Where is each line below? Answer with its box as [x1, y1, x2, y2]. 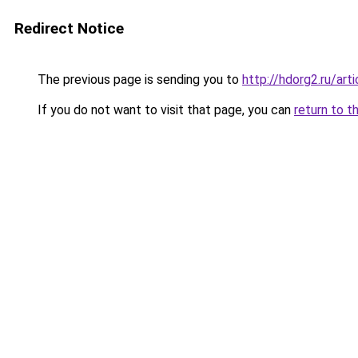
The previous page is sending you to [34, 72, 242, 87]
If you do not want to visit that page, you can [34, 102, 294, 117]
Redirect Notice [14, 19, 124, 38]
